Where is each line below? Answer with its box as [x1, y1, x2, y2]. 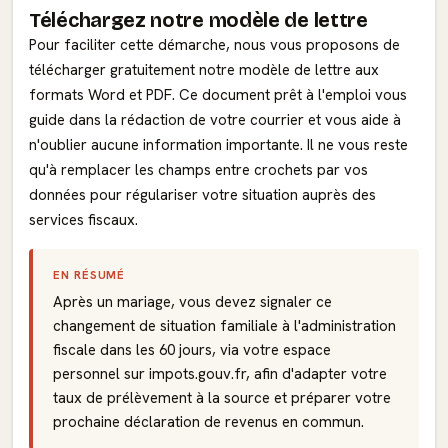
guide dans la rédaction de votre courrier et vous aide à [29, 110, 401, 130]
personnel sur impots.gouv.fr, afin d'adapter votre [53, 364, 387, 384]
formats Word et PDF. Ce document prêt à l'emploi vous [29, 85, 407, 105]
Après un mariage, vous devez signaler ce [53, 292, 332, 312]
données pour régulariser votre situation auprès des [29, 185, 376, 205]
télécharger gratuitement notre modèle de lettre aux [29, 60, 379, 80]
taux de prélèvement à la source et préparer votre [53, 388, 391, 408]
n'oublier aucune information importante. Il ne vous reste [29, 135, 408, 155]
